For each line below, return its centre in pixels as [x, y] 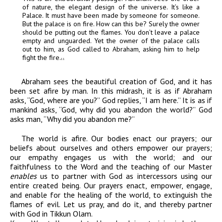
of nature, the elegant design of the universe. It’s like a [111, 7]
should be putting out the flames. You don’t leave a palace [111, 32]
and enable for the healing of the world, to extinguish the [111, 195]
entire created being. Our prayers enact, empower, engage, [111, 186]
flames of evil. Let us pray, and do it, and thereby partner [111, 204]
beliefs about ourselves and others [74, 148]
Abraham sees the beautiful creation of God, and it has [117, 82]
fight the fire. [42, 58]
